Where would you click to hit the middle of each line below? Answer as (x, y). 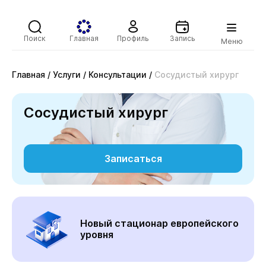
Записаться (133, 159)
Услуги (67, 75)
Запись (182, 38)
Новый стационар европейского (159, 223)
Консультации (118, 75)
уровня (97, 235)
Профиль (133, 38)
